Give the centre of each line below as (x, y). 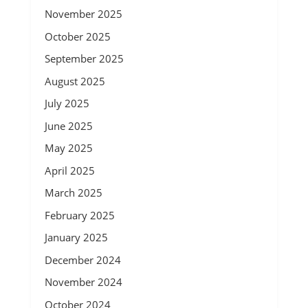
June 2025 (68, 125)
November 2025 (83, 14)
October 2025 (77, 36)
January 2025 (76, 237)
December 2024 (82, 260)
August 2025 (75, 81)
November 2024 (83, 282)
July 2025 (67, 103)
